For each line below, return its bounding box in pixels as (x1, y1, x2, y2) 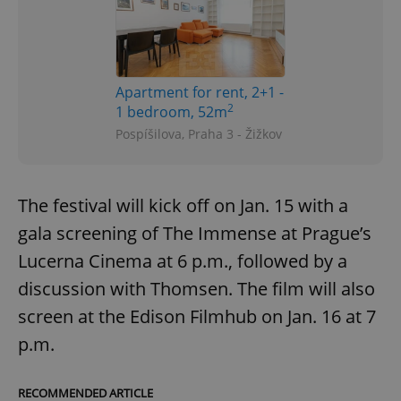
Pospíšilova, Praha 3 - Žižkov (115, 125, 282, 143)
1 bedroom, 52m (115, 102, 227, 123)
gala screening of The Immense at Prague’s (18, 221, 371, 246)
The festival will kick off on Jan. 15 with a (18, 193, 348, 218)
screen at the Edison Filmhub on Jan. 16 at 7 (18, 304, 376, 329)
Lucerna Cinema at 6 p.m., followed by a (18, 249, 347, 274)
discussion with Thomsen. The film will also (18, 277, 375, 302)
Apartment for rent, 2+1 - (115, 82, 284, 103)
